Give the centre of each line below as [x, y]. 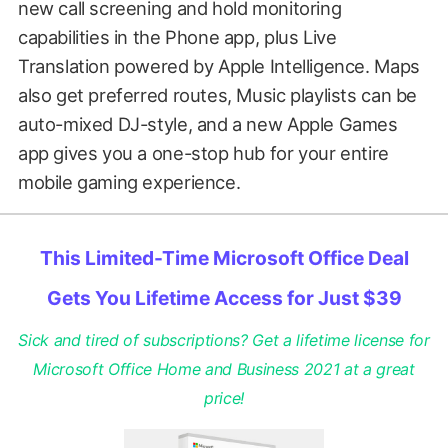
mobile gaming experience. [129, 181]
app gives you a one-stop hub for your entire [203, 152]
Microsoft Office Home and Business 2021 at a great [224, 369]
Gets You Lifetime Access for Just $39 [224, 298]
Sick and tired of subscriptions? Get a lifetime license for [224, 340]
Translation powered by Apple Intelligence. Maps [218, 65]
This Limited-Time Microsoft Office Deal [224, 258]
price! [224, 398]
